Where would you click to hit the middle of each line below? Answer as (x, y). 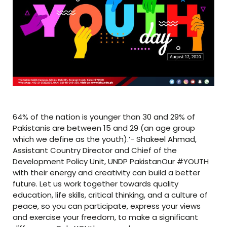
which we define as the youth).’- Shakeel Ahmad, (105, 139)
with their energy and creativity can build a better (106, 172)
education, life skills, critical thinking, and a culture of (110, 195)
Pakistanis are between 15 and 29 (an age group (104, 128)
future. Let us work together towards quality (96, 183)
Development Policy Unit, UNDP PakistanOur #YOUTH (111, 161)
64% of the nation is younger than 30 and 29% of (104, 117)
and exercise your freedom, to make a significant (105, 217)
